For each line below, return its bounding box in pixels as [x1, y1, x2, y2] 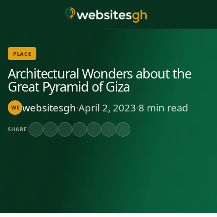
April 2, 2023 [78, 100, 136, 114]
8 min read [139, 100, 188, 114]
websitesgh [22, 100, 76, 114]
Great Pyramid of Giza [8, 77, 130, 95]
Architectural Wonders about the [8, 64, 191, 82]
